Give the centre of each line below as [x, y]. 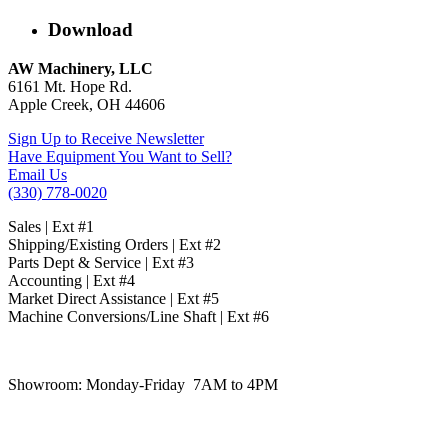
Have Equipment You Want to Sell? [120, 157]
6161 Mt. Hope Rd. [72, 87]
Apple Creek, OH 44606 [86, 105]
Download [90, 30]
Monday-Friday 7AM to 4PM [182, 385]
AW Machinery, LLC [80, 69]
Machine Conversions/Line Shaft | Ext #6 [138, 317]
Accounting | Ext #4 [71, 281]
